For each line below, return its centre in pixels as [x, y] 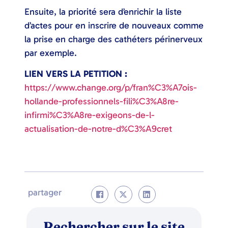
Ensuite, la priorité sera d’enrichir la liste [103, 11]
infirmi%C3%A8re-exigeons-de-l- [90, 115]
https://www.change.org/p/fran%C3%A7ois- [111, 87]
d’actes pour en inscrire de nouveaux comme [114, 25]
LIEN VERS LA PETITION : [76, 74]
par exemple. [51, 53]
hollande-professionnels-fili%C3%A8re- [102, 101]
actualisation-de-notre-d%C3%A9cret [98, 129]
